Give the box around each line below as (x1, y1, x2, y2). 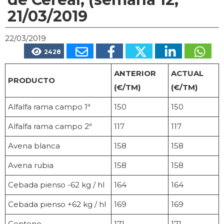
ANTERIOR (114, 68, 156, 78)
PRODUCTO (8, 75, 55, 85)
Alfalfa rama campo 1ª (8, 102, 90, 112)
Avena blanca (8, 141, 60, 151)
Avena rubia (8, 160, 53, 170)
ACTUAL (171, 68, 203, 78)
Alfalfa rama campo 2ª (8, 121, 92, 131)
